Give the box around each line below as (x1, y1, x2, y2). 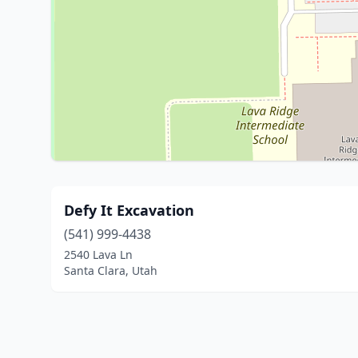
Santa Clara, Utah (64, 263, 157, 278)
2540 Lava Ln (64, 247, 133, 262)
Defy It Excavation (64, 201, 194, 220)
